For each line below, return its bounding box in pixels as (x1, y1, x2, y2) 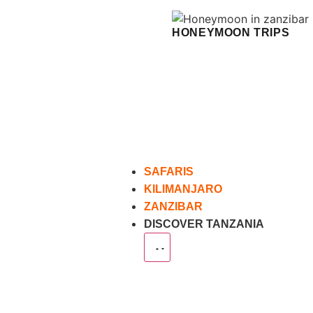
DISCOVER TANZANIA (144, 218, 265, 230)
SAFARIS (144, 166, 194, 177)
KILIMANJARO (144, 183, 223, 195)
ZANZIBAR (144, 201, 203, 212)
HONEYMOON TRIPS (172, 27, 290, 38)
